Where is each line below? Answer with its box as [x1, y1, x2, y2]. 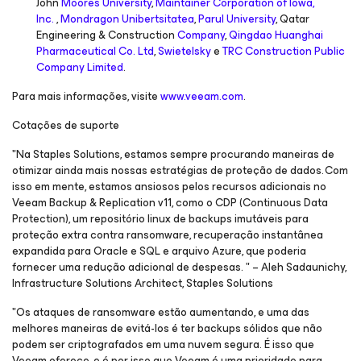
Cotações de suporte [12, 116, 122, 135]
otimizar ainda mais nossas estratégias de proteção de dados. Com [12, 161, 348, 180]
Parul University [198, 10, 276, 28]
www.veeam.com [160, 87, 243, 106]
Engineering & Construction [36, 26, 175, 44]
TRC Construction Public [222, 42, 345, 60]
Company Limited [36, 58, 123, 77]
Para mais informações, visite [12, 87, 160, 106]
